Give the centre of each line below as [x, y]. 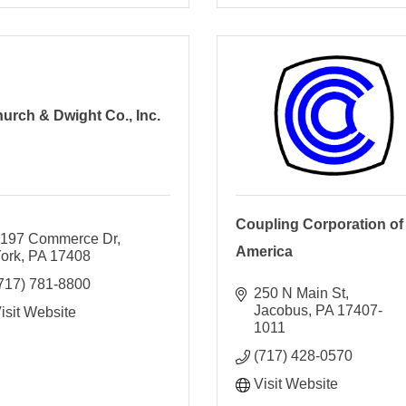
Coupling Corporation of [319, 224]
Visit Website [295, 383]
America [264, 251]
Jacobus [280, 310]
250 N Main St [299, 293]
